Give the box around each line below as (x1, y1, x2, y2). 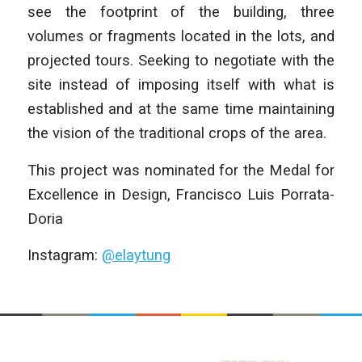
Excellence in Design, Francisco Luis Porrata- (27, 185, 335, 203)
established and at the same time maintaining (27, 99, 335, 117)
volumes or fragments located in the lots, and (27, 27, 335, 44)
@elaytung (101, 246, 170, 264)
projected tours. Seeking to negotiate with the (27, 51, 335, 69)
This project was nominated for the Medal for (27, 161, 335, 179)
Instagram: (27, 246, 102, 264)
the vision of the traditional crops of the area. (27, 124, 326, 141)
